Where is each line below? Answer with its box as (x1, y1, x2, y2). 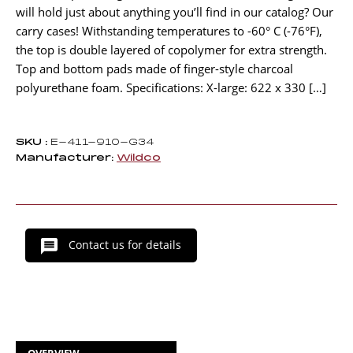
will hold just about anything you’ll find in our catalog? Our (16, 4, 333, 20)
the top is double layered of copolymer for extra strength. (16, 42, 327, 58)
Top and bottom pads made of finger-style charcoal (16, 61, 293, 77)
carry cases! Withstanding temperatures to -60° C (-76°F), (16, 23, 322, 39)
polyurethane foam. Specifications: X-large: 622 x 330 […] (16, 80, 326, 96)
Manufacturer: (16, 153, 113, 164)
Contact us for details (65, 237, 181, 253)
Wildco (117, 153, 161, 164)
